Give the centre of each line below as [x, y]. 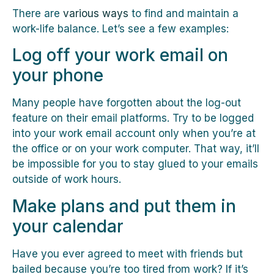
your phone [58, 76]
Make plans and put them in [124, 206]
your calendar [68, 226]
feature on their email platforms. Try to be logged [133, 118]
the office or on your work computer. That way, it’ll [136, 149]
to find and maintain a [183, 13]
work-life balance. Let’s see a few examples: [120, 28]
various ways [96, 13]
